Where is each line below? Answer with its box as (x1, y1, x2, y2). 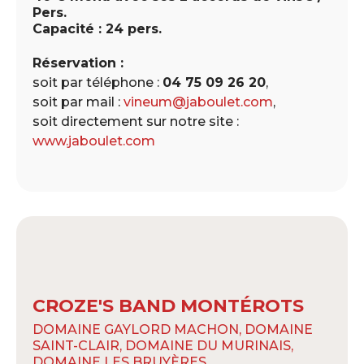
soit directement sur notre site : (32, 113, 239, 129)
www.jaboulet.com (32, 132, 155, 149)
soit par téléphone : (32, 74, 162, 90)
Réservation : (32, 54, 123, 71)
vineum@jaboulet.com (123, 93, 273, 110)
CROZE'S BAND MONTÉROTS (32, 294, 304, 317)
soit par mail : (32, 93, 123, 110)
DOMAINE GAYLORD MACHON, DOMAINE (32, 321, 313, 337)
